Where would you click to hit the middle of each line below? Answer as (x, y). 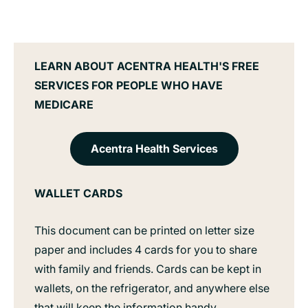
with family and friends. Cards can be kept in (148, 268)
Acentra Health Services (154, 148)
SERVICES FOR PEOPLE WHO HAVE (129, 85)
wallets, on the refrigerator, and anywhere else (152, 288)
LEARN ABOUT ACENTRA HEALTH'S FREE (147, 66)
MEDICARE (64, 104)
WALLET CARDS (78, 193)
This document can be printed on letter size (144, 230)
